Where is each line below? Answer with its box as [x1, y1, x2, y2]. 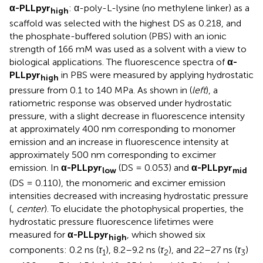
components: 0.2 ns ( [9, 244, 99, 256]
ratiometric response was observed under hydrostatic [9, 97, 232, 109]
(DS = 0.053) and [116, 162, 191, 174]
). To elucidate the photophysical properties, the [44, 203, 244, 215]
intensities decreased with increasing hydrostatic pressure [9, 190, 248, 202]
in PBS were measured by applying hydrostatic [59, 69, 254, 80]
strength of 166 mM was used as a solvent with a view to [9, 43, 247, 55]
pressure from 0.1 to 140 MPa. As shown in [9, 85, 190, 96]
